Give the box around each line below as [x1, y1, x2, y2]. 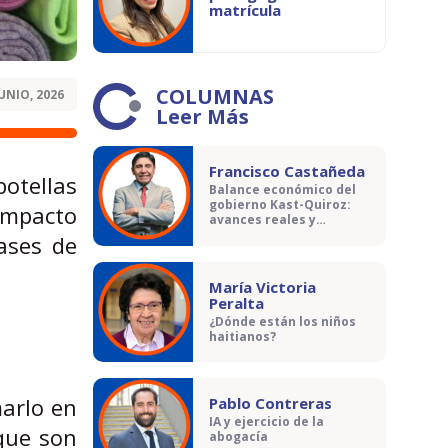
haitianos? [209, 328, 276, 346]
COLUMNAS [156, 83, 274, 110]
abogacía [209, 428, 268, 446]
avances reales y [209, 211, 316, 229]
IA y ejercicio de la [209, 413, 324, 431]
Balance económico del [209, 181, 356, 199]
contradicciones [209, 226, 313, 244]
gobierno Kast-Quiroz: [209, 196, 351, 214]
